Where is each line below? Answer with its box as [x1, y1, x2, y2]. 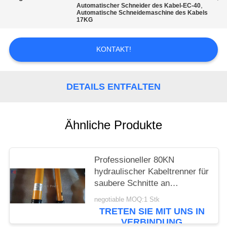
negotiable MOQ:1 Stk [94, 196, 160, 203]
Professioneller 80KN [94, 155, 175, 165]
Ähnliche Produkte [65, 118, 162, 132]
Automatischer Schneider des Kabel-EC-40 [77, 2, 201, 10]
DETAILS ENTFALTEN [66, 81, 161, 92]
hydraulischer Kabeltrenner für [94, 167, 209, 177]
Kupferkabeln [94, 202, 144, 212]
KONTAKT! [96, 45, 131, 54]
